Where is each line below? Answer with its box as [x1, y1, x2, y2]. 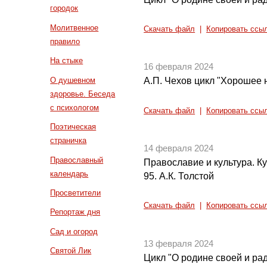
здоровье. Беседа [50, 89, 116, 98]
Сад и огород [50, 226, 98, 236]
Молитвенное [50, 23, 99, 32]
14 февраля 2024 [144, 144, 214, 154]
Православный [50, 155, 104, 164]
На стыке [50, 56, 83, 66]
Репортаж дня [50, 207, 101, 217]
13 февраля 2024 [144, 238, 214, 249]
